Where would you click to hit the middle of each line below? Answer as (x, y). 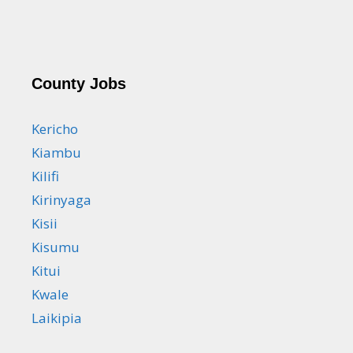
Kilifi (45, 176)
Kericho (55, 128)
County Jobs (79, 83)
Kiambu (56, 152)
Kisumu (56, 247)
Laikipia (57, 318)
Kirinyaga (61, 199)
